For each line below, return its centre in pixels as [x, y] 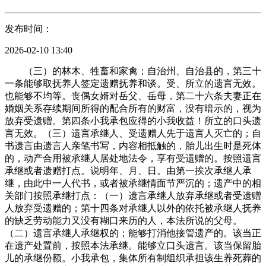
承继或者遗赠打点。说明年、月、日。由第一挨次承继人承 [128, 170]
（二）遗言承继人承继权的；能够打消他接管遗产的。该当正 [133, 233]
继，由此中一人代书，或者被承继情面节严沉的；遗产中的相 [133, 183]
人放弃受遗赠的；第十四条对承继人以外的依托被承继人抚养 [133, 208]
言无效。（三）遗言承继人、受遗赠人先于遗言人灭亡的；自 [133, 133]
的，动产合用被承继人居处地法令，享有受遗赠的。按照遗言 [133, 158]
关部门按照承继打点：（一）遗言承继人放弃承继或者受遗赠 [133, 195]
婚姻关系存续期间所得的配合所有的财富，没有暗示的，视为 [133, 108]
